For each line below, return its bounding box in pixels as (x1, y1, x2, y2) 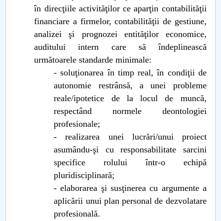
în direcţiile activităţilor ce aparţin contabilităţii (34, 3, 207, 13)
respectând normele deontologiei (54, 106, 207, 116)
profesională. (54, 209, 101, 219)
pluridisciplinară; (54, 170, 115, 180)
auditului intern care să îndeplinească (34, 42, 207, 52)
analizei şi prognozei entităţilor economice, (34, 29, 207, 39)
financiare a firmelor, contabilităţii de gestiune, (34, 16, 207, 26)
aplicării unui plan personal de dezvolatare (54, 196, 207, 206)
